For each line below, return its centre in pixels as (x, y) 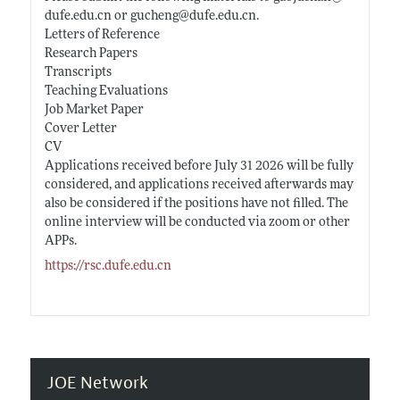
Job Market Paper (94, 110)
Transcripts (78, 72)
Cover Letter (80, 129)
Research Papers (91, 54)
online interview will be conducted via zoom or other (197, 222)
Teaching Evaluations (106, 91)
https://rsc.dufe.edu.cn (108, 266)
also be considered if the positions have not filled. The (196, 204)
